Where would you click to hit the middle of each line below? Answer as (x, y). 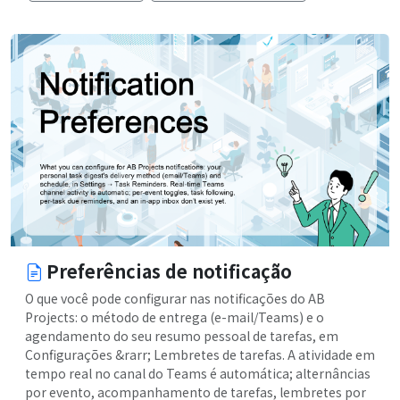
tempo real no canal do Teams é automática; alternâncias (198, 374)
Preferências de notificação (169, 271)
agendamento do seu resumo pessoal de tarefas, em (182, 336)
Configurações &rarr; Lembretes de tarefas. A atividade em (200, 355)
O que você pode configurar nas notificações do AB (175, 299)
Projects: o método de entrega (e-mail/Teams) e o (175, 317)
